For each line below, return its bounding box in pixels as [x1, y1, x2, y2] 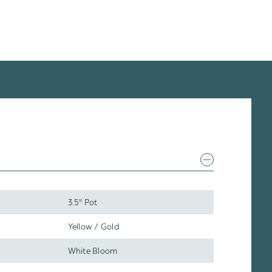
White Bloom [67, 246, 118, 256]
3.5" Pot [67, 197, 98, 207]
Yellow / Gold [67, 222, 119, 231]
